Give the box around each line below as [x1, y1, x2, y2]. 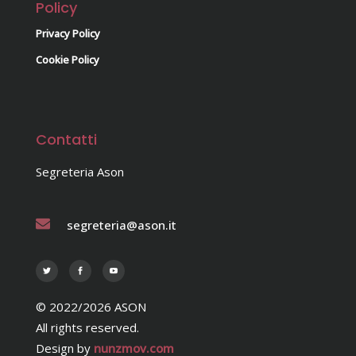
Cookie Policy [36, 52, 99, 67]
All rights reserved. [36, 319, 139, 335]
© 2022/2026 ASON [36, 298, 146, 315]
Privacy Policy [36, 25, 100, 41]
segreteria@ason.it [67, 216, 176, 233]
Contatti [36, 129, 97, 149]
